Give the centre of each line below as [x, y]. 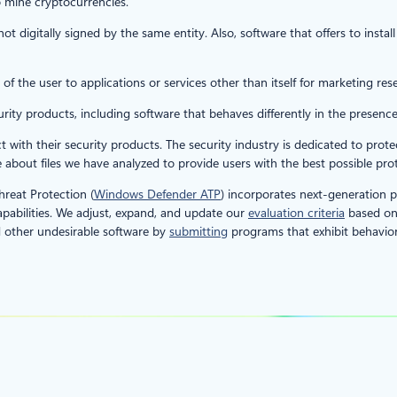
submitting [198, 231]
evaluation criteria [296, 212]
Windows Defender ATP [157, 194]
